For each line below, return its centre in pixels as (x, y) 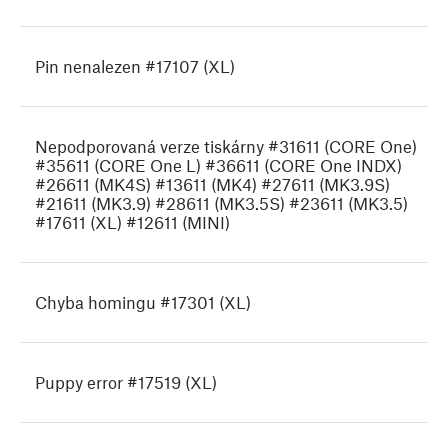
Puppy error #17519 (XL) (126, 382)
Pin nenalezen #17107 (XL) (135, 66)
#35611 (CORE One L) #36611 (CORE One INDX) (218, 165)
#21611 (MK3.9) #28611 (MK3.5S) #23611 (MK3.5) (221, 203)
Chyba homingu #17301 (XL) (143, 302)
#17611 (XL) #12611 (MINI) (132, 222)
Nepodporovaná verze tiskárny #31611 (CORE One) (226, 146)
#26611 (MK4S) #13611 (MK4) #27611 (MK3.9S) (212, 184)
